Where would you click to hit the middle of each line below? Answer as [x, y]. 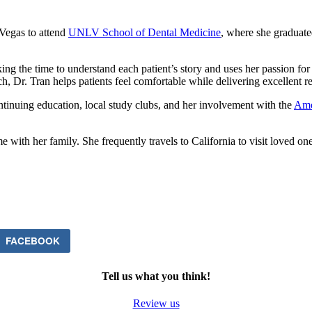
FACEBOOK [32, 240]
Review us [156, 304]
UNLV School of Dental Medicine [145, 32]
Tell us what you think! [156, 276]
